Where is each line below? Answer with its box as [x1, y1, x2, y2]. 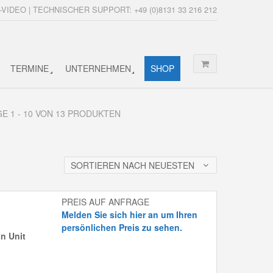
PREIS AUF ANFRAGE [62, 196, 150, 208]
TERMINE [10, 62, 49, 74]
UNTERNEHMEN [65, 62, 131, 74]
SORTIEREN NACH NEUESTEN [71, 158, 195, 171]
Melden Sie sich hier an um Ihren [62, 208, 198, 221]
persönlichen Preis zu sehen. [62, 221, 183, 234]
